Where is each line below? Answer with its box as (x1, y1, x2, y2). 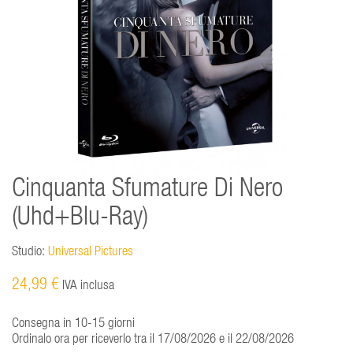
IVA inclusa (59, 279, 114, 293)
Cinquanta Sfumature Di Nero (12, 176, 283, 203)
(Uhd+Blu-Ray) (12, 205, 148, 232)
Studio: (12, 245, 45, 259)
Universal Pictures (48, 245, 133, 259)
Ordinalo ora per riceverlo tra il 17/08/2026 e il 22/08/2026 (12, 333, 294, 347)
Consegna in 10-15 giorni (12, 317, 135, 331)
